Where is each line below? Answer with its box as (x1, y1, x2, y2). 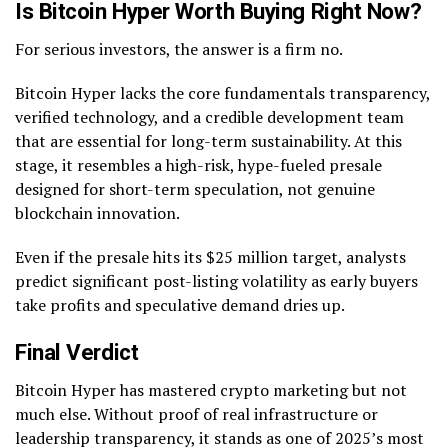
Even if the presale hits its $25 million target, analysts (15, 245, 406, 268)
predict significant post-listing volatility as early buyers (15, 269, 418, 292)
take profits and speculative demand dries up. (15, 293, 345, 316)
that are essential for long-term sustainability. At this (15, 129, 402, 152)
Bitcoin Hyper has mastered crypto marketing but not (15, 378, 407, 401)
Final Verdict (15, 338, 139, 365)
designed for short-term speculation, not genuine (15, 177, 375, 200)
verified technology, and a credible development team (15, 105, 404, 128)
